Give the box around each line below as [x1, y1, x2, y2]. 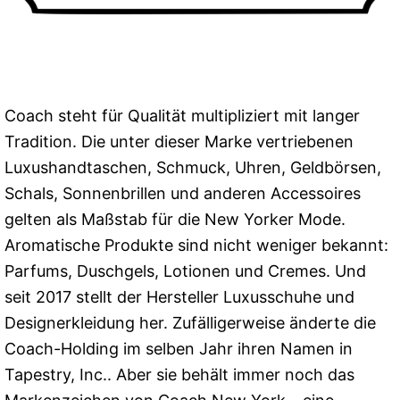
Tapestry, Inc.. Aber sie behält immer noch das [4, 364, 354, 384]
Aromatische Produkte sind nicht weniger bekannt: [4, 235, 388, 254]
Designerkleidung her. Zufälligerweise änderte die [4, 312, 376, 332]
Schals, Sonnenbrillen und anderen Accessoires [4, 183, 361, 203]
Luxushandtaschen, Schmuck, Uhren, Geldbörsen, [4, 157, 381, 177]
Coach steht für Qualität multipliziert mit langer [4, 105, 360, 125]
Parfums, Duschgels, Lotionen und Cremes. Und [4, 261, 366, 280]
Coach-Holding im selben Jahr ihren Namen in [4, 338, 353, 358]
